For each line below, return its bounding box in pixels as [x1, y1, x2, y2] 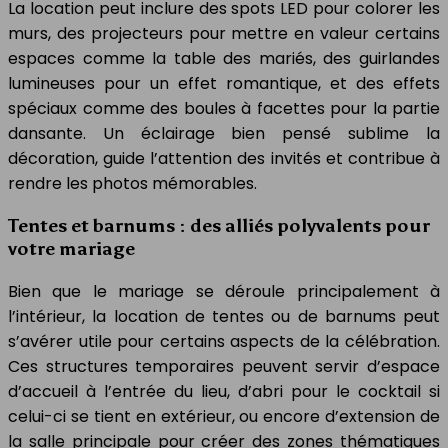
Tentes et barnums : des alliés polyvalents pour [8, 214, 430, 238]
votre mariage [8, 237, 135, 261]
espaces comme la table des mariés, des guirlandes [8, 46, 440, 70]
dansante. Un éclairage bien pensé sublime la [8, 121, 440, 145]
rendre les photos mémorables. [8, 171, 257, 195]
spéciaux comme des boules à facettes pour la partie [8, 96, 440, 120]
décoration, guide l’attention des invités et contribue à [8, 146, 440, 170]
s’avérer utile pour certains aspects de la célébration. [8, 330, 440, 353]
